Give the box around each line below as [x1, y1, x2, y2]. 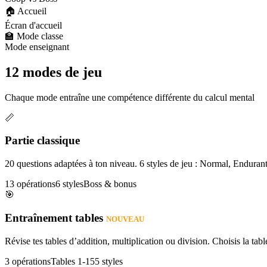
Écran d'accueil [5, 20, 62, 30]
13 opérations [5, 179, 55, 190]
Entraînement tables [5, 211, 106, 224]
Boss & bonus [83, 179, 136, 190]
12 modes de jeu [5, 64, 102, 80]
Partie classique [5, 134, 80, 147]
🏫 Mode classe [5, 30, 63, 41]
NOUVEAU [106, 214, 144, 223]
